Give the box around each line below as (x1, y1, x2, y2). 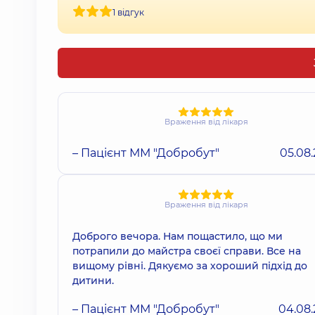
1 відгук (112, 6, 144, 18)
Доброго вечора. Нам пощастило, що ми (72, 229, 283, 243)
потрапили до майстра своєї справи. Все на (72, 244, 301, 257)
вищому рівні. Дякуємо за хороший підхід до (72, 259, 307, 272)
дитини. (72, 274, 114, 287)
